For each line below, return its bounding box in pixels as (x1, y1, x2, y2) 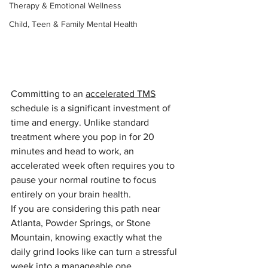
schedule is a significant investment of (11, 102, 173, 113)
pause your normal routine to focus (11, 174, 159, 185)
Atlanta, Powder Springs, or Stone (11, 217, 153, 228)
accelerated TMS (86, 88, 156, 99)
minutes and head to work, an (11, 145, 136, 156)
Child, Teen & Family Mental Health (9, 19, 138, 29)
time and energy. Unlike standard (11, 117, 151, 127)
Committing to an (11, 88, 86, 99)
